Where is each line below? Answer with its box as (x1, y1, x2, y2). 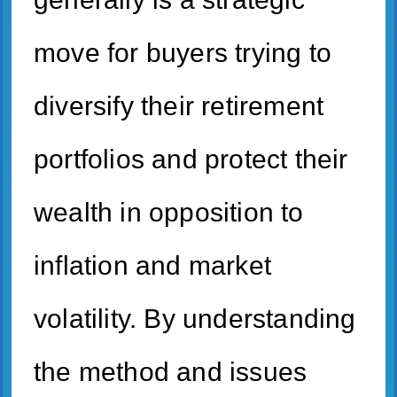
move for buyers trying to (34, 37, 332, 67)
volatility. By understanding (34, 303, 356, 333)
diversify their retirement (34, 90, 324, 121)
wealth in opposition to (34, 197, 304, 227)
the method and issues (34, 356, 307, 386)
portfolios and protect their (34, 144, 348, 174)
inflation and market (34, 250, 271, 280)
